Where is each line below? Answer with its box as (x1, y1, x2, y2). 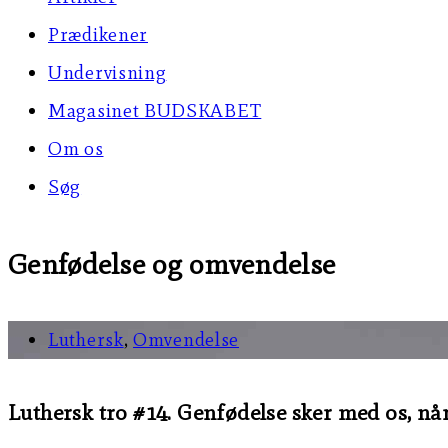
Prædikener (48, 23, 148, 46)
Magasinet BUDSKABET (48, 99, 262, 122)
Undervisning (48, 61, 167, 84)
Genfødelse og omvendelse (8, 246, 336, 281)
